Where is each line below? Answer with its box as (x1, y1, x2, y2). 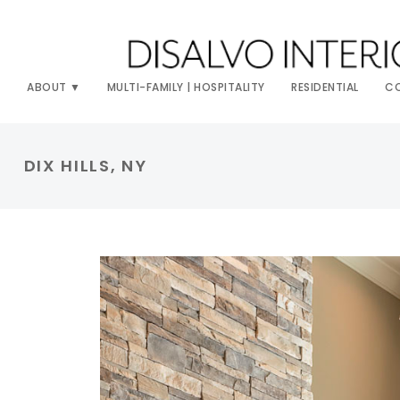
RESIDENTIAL (291, 79, 359, 95)
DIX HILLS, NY (23, 154, 147, 178)
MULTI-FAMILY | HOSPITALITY (106, 79, 265, 95)
